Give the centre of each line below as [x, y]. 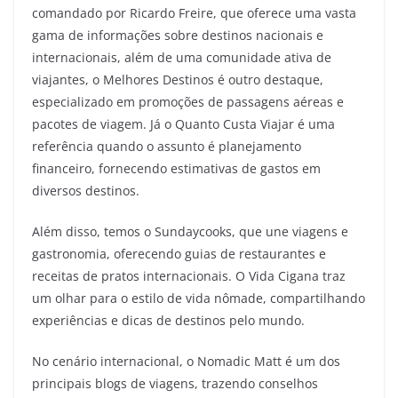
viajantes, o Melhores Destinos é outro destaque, [178, 80]
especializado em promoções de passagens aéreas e [188, 102]
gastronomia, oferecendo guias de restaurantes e [179, 254]
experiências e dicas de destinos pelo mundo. [168, 320]
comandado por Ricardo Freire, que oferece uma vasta [194, 13]
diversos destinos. [86, 191]
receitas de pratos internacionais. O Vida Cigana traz [189, 276]
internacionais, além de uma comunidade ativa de [182, 57]
